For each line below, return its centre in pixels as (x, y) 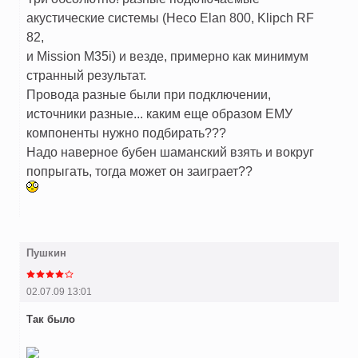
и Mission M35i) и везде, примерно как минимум (167, 56)
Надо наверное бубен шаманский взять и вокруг (170, 152)
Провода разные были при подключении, (149, 95)
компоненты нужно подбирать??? (126, 133)
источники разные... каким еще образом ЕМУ (159, 114)
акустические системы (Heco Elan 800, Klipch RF (170, 18)
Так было (51, 320)
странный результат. (86, 76)
